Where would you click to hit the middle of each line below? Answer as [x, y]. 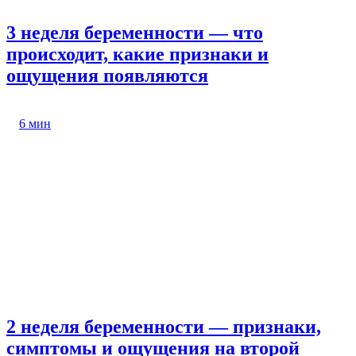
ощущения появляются [107, 76]
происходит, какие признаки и [137, 54]
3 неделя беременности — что [135, 33]
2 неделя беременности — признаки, [164, 327]
